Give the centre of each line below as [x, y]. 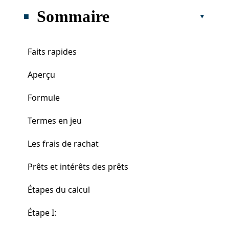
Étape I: [42, 212]
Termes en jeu [55, 120]
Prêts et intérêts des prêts [78, 166]
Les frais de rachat [63, 143]
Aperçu [41, 74]
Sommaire [73, 16]
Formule [44, 97]
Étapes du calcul [59, 189]
